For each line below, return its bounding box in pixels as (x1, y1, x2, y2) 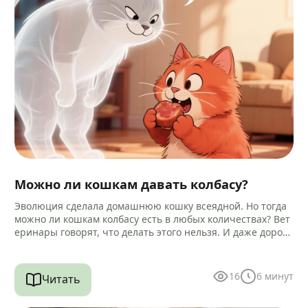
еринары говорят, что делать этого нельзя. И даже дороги (14, 225, 294, 239)
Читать (42, 272, 81, 287)
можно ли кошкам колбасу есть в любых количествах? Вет (14, 212, 291, 225)
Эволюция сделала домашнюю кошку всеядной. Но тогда (14, 199, 287, 212)
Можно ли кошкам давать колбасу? (14, 175, 249, 192)
